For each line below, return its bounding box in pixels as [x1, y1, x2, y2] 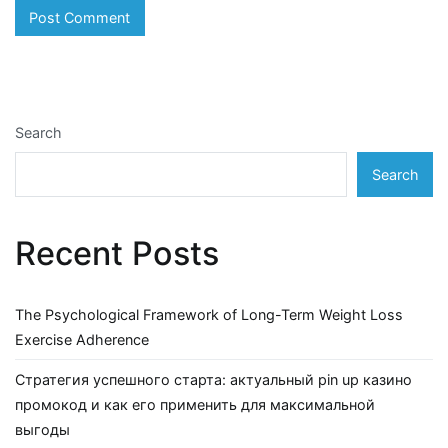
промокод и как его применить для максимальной [15, 396, 375, 414]
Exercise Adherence [15, 331, 149, 349]
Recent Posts [15, 233, 219, 273]
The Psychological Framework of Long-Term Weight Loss [15, 306, 403, 324]
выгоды [15, 421, 70, 439]
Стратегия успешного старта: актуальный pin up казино [15, 371, 412, 389]
